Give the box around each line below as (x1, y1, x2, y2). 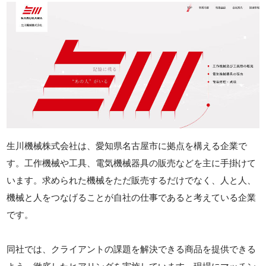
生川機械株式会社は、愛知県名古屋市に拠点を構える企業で (7, 140, 248, 151)
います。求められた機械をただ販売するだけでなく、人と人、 (7, 175, 256, 185)
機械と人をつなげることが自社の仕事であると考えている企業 (7, 192, 256, 202)
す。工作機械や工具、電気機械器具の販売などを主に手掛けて (7, 157, 256, 168)
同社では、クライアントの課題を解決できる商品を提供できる (7, 243, 256, 254)
